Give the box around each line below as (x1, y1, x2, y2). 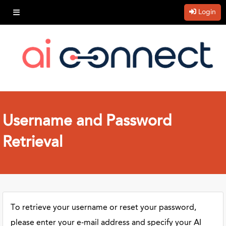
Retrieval (3, 136, 63, 151)
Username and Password (3, 115, 172, 130)
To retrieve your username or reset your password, (11, 204, 196, 212)
